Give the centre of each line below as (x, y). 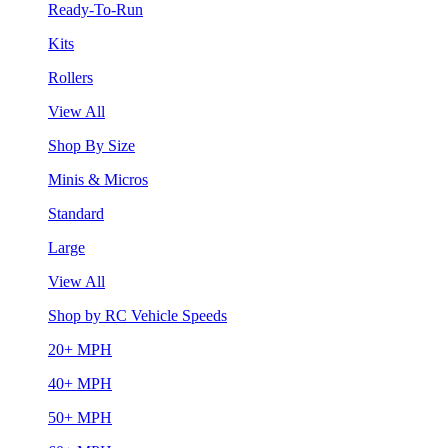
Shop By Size (91, 145)
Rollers (70, 77)
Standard (76, 213)
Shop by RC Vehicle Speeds (137, 315)
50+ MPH (80, 417)
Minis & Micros (98, 179)
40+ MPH (80, 383)
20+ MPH (80, 349)
